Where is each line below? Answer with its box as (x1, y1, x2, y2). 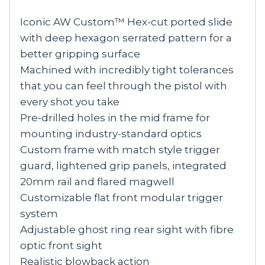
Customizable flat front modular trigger (20, 191, 223, 203)
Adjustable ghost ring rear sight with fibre (20, 223, 234, 235)
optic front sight (20, 239, 102, 251)
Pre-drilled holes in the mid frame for (20, 111, 210, 124)
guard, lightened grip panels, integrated (20, 159, 227, 172)
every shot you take (20, 95, 119, 108)
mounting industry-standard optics (20, 127, 202, 140)
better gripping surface (20, 47, 140, 60)
